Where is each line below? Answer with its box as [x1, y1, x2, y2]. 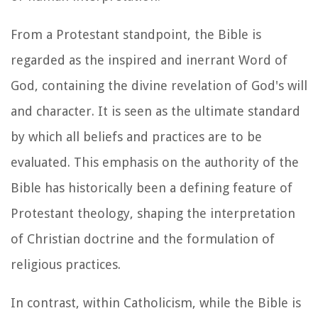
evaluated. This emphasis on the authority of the [11, 154, 299, 170]
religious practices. [11, 256, 121, 272]
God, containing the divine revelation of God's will [11, 77, 307, 93]
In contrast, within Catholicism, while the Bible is [11, 295, 301, 310]
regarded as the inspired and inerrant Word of [11, 52, 287, 67]
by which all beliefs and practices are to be [11, 128, 262, 144]
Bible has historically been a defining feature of [11, 180, 292, 195]
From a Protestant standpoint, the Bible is [11, 26, 261, 42]
